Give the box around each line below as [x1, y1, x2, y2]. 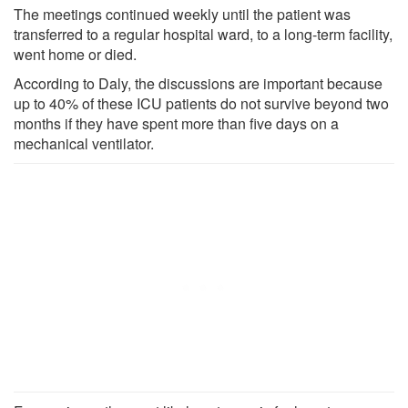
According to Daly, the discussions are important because [14, 72, 382, 94]
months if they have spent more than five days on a [14, 112, 339, 134]
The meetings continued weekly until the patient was [14, 3, 351, 25]
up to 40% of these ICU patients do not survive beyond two [14, 92, 389, 114]
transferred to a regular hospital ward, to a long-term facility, [14, 23, 393, 45]
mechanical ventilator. [14, 132, 154, 154]
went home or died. [14, 43, 137, 65]
